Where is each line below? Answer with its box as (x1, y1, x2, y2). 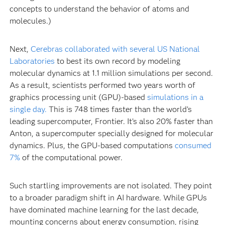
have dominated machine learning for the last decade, (9, 205, 199, 215)
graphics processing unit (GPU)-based (9, 92, 147, 102)
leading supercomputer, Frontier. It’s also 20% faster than (9, 117, 213, 127)
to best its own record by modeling (54, 56, 180, 66)
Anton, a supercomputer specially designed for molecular (9, 129, 213, 139)
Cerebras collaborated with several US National (30, 44, 200, 54)
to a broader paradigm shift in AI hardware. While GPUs (9, 193, 207, 203)
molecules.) (9, 16, 51, 26)
